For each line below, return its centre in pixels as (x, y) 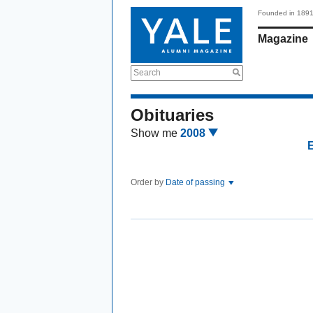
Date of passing (196, 182)
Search (147, 73)
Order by (148, 182)
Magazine (283, 39)
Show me (154, 133)
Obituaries (172, 115)
